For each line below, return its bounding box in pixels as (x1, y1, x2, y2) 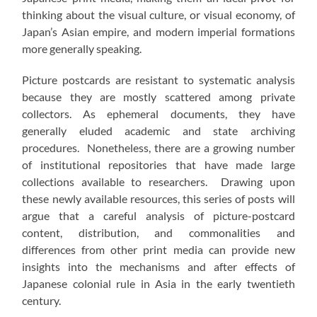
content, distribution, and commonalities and (22, 226, 295, 240)
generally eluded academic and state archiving (22, 124, 295, 138)
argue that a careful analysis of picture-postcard (22, 209, 295, 223)
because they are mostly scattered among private (22, 90, 295, 104)
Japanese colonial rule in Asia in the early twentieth (22, 277, 295, 291)
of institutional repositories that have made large (22, 158, 295, 172)
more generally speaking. (22, 42, 142, 56)
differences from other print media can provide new (22, 243, 295, 257)
